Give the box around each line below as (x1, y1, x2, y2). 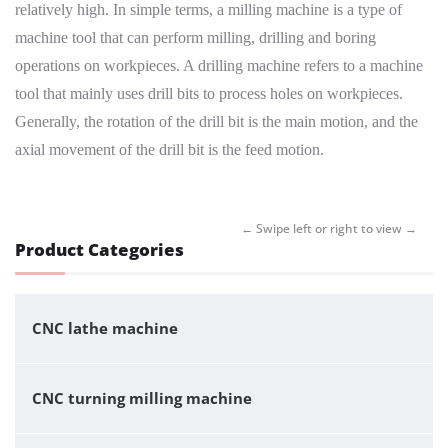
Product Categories (15, 238, 184, 262)
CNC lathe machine (32, 318, 178, 339)
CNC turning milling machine (32, 388, 252, 409)
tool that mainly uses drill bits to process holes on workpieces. (15, 85, 403, 103)
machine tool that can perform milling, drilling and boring (15, 29, 376, 47)
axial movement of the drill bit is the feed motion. (15, 141, 324, 159)
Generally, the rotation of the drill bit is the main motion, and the (15, 113, 418, 131)
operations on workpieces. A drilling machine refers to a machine (15, 57, 423, 75)
